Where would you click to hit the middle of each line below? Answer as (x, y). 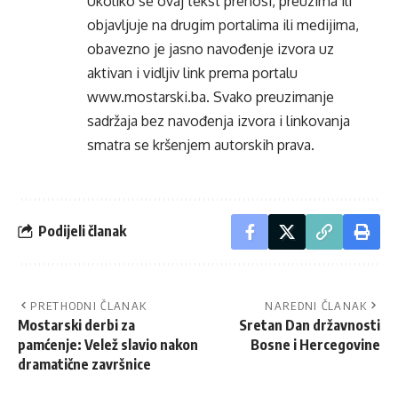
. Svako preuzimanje (270, 96)
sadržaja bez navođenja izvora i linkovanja (219, 120)
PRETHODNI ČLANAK (89, 305)
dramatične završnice (84, 364)
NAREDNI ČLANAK (316, 305)
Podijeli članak (82, 231)
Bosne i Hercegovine (315, 344)
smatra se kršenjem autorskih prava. (201, 144)
